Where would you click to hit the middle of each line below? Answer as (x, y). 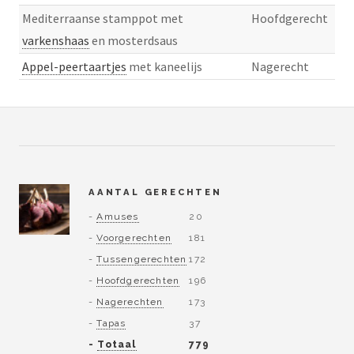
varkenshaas (56, 41)
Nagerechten (130, 301)
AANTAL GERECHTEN (155, 192)
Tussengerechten (142, 259)
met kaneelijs (164, 67)
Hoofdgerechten (138, 280)
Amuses (118, 216)
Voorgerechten (134, 237)
